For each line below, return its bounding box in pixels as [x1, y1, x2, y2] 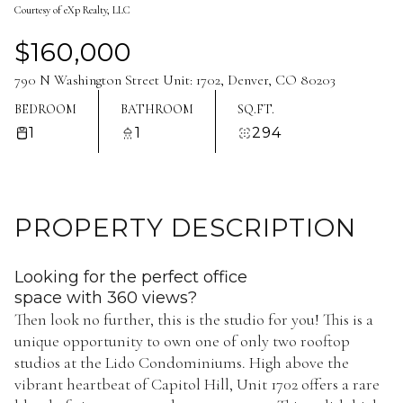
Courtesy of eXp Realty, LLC [14, 4, 130, 16]
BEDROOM [14, 101, 76, 117]
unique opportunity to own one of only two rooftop [14, 331, 350, 351]
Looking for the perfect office [14, 267, 247, 287]
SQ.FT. [237, 101, 274, 117]
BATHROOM [121, 101, 193, 117]
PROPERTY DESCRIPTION [14, 212, 356, 243]
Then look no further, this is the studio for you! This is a [14, 309, 373, 329]
